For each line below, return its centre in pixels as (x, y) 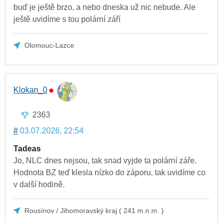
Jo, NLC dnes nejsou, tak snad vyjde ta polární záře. (105, 160)
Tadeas (27, 148)
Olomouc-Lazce (50, 45)
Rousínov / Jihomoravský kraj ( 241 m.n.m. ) (94, 210)
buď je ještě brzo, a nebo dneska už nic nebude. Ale (105, 7)
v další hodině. (39, 184)
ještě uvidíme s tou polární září (67, 19)
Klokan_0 (30, 90)
